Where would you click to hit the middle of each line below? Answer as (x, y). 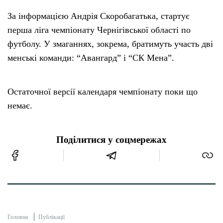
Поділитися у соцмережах (111, 140)
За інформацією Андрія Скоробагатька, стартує (99, 16)
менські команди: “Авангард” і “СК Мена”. (91, 58)
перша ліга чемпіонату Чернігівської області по (99, 30)
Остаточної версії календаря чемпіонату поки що (103, 92)
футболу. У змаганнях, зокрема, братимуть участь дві (110, 44)
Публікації (52, 217)
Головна (18, 217)
